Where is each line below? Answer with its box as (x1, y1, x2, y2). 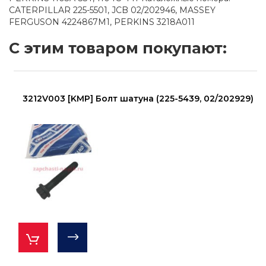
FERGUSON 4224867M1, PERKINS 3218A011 (9, 17, 195, 27)
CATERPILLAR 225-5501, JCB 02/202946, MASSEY (9, 5, 216, 15)
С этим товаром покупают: (9, 39, 227, 57)
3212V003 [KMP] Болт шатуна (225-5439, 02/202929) (22, 93, 254, 104)
